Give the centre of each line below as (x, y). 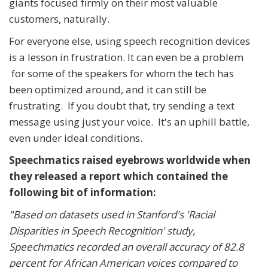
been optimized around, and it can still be (108, 90)
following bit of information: (83, 193)
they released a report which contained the (118, 176)
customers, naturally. (59, 19)
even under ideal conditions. (76, 138)
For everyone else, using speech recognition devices (130, 41)
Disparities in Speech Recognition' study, (102, 231)
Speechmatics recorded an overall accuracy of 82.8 (127, 247)
